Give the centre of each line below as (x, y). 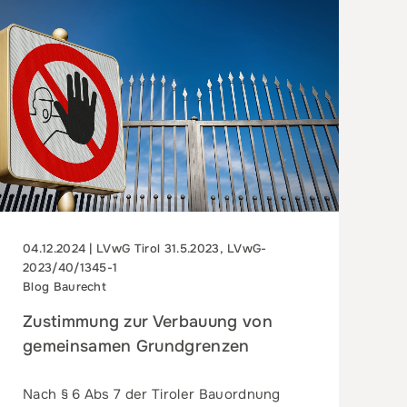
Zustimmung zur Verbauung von (147, 322)
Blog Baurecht (65, 287)
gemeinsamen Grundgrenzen (136, 347)
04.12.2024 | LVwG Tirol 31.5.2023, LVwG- (144, 249)
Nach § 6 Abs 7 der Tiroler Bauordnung (151, 395)
